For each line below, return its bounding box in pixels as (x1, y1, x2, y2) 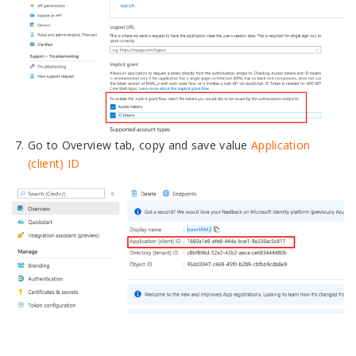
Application (251, 137, 311, 153)
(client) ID (28, 156, 80, 172)
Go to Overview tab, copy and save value (28, 137, 252, 153)
